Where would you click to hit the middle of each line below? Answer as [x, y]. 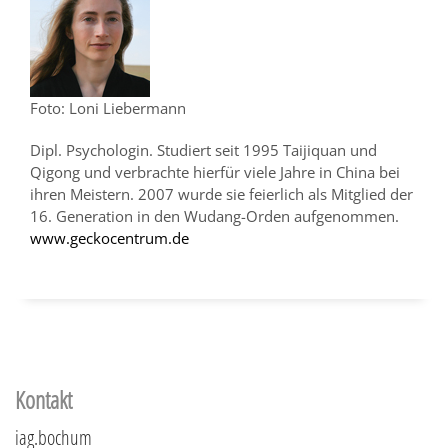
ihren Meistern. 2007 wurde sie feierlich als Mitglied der [221, 194]
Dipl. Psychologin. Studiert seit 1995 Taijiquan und [203, 150]
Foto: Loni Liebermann [108, 108]
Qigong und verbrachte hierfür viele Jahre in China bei [215, 172]
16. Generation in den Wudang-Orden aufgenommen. [214, 216]
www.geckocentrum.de [109, 238]
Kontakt [43, 399]
